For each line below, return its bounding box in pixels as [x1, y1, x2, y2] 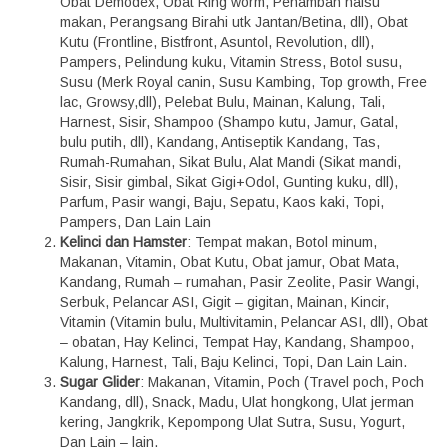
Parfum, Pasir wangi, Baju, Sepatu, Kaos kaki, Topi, [60, 194, 384, 210]
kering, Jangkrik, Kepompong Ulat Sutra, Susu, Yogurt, [60, 414, 405, 430]
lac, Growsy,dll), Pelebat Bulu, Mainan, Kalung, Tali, [60, 94, 385, 110]
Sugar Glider [60, 374, 140, 390]
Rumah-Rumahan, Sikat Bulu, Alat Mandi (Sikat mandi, [60, 154, 401, 170]
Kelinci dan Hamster [60, 234, 187, 250]
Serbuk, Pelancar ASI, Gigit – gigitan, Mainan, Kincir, [60, 294, 389, 310]
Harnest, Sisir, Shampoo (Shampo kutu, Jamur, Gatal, [60, 114, 398, 130]
